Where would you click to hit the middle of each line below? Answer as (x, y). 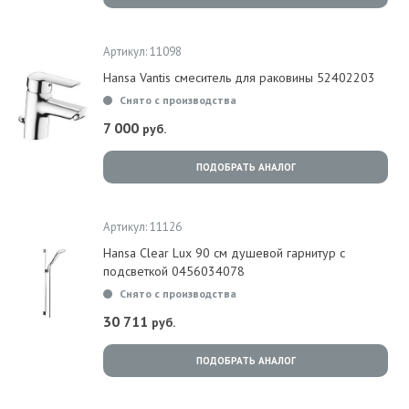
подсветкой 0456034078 (174, 271)
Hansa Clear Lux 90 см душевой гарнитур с (224, 253)
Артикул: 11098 (142, 52)
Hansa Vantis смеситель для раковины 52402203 (239, 78)
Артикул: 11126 (142, 227)
